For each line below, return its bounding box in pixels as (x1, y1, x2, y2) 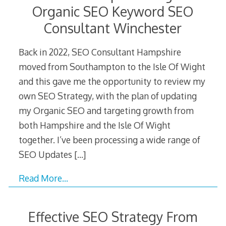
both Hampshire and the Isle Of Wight (18, 120, 171, 131)
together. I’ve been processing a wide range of (18, 134, 200, 146)
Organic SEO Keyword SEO (32, 3, 194, 20)
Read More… (18, 173, 68, 184)
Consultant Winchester (44, 19, 182, 36)
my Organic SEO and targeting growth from (18, 105, 194, 117)
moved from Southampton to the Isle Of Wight (18, 61, 205, 73)
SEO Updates (18, 149, 74, 160)
